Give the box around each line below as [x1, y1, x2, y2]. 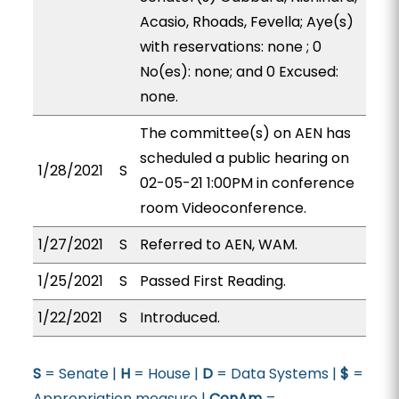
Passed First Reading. [139, 271, 286, 291]
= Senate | [40, 363, 120, 384]
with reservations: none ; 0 [139, 37, 322, 57]
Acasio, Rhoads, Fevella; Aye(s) [139, 12, 354, 32]
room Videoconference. [139, 198, 306, 218]
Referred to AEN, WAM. [139, 234, 297, 255]
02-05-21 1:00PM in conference [139, 173, 354, 193]
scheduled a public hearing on [139, 148, 349, 168]
